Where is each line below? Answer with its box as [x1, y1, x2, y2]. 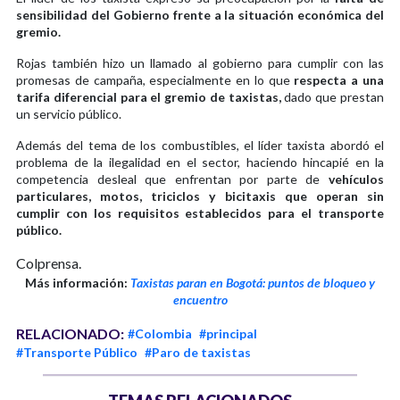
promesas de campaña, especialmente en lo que [16, 72, 295, 88]
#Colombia [128, 326, 192, 342]
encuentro [172, 292, 228, 308]
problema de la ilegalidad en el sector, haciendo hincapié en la [16, 154, 384, 171]
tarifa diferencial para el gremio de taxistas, [16, 89, 281, 105]
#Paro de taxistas [145, 345, 251, 361]
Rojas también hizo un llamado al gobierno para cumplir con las [16, 55, 384, 71]
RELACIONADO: [16, 325, 124, 343]
